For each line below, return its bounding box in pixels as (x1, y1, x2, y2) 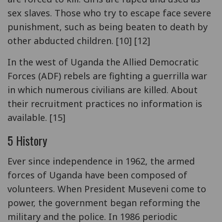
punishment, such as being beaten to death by (7, 20, 208, 33)
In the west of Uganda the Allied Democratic (7, 55, 199, 68)
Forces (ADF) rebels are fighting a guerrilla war (7, 69, 207, 82)
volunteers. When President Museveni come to (7, 182, 206, 195)
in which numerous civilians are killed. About (7, 83, 198, 96)
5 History (7, 131, 47, 149)
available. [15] (7, 111, 65, 123)
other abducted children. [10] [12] (7, 34, 150, 47)
